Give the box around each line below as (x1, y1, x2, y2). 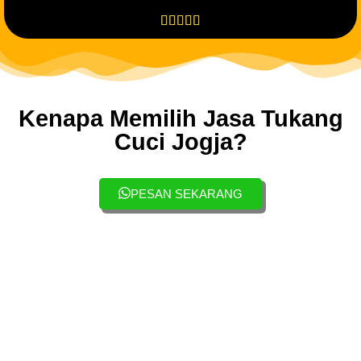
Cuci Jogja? (114, 129, 247, 156)
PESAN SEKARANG (131, 187, 243, 201)
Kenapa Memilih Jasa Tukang (18, 106, 343, 132)
